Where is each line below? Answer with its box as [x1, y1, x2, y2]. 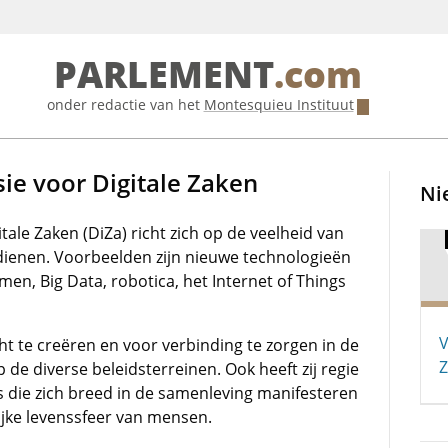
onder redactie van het [46, 95, 204, 114]
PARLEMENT [53, 54, 274, 97]
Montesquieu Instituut [203, 95, 354, 114]
